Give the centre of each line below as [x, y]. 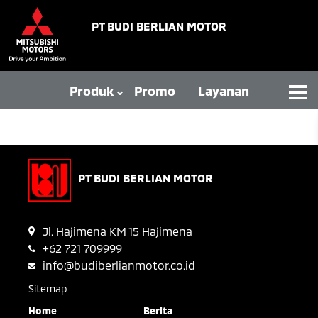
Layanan [223, 91]
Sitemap [48, 289]
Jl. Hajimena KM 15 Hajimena [117, 231]
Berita [158, 311]
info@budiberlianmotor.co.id [119, 265]
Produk [92, 91]
